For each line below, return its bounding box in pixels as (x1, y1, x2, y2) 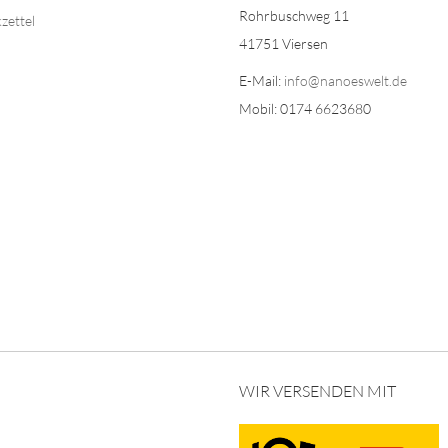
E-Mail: (239, 72, 284, 89)
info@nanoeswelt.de (284, 72, 407, 89)
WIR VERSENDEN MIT (239, 381, 396, 401)
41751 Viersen (239, 35, 328, 52)
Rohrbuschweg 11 (239, 7, 349, 24)
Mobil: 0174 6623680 (239, 100, 371, 117)
